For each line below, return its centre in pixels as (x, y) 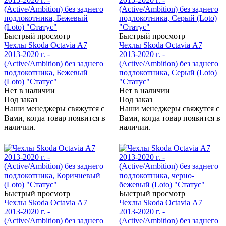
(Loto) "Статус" (31, 82)
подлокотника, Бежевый (46, 73)
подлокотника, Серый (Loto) (168, 73)
